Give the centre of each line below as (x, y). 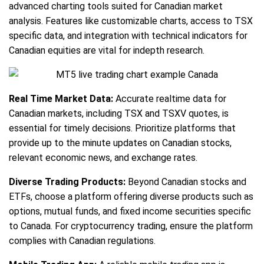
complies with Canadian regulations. (82, 240)
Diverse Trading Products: (67, 181)
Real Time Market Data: (61, 98)
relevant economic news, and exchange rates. (103, 157)
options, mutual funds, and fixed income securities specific (130, 211)
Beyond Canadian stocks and (186, 181)
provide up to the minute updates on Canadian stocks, (120, 143)
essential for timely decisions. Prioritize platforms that (122, 128)
